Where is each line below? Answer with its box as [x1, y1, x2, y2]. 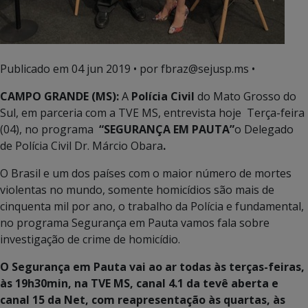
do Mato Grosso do [195, 89, 299, 104]
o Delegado [234, 122, 294, 137]
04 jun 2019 [71, 61, 131, 76]
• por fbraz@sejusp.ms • [131, 61, 255, 76]
